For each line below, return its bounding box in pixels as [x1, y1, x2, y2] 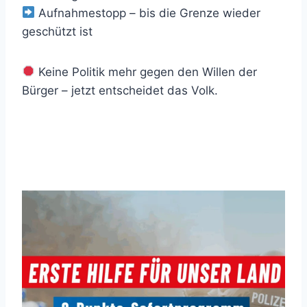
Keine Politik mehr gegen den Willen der [35, 64, 258, 79]
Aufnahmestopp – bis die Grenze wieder [35, 5, 261, 20]
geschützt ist [22, 24, 93, 38]
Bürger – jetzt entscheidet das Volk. [22, 83, 218, 97]
